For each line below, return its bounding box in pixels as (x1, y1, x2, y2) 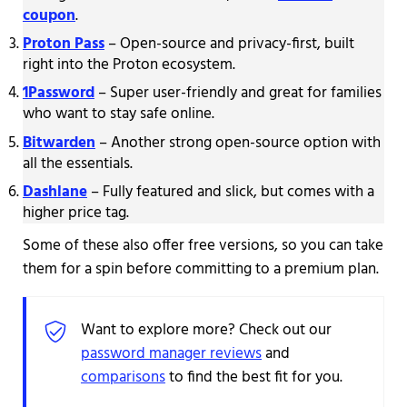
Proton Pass (22, 32, 104, 57)
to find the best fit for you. (164, 365, 342, 391)
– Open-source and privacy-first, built (104, 32, 354, 57)
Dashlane (22, 180, 87, 205)
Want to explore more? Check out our (80, 318, 332, 343)
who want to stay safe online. (22, 102, 214, 127)
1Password (22, 81, 94, 106)
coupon (22, 3, 75, 28)
